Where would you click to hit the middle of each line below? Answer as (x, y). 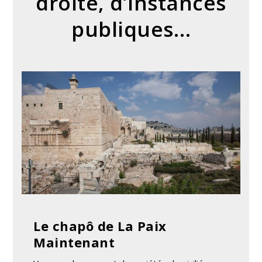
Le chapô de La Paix (100, 225)
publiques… (131, 29)
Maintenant (74, 242)
